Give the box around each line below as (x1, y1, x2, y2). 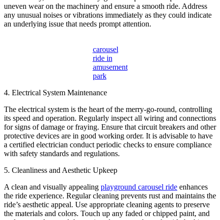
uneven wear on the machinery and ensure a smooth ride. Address (4, 2, 207, 11)
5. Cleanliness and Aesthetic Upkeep (4, 166, 117, 175)
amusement (92, 63, 128, 72)
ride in (92, 54, 112, 63)
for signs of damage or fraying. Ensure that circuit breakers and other (4, 123, 216, 132)
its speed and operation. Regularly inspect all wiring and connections (4, 114, 216, 123)
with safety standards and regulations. (4, 149, 120, 158)
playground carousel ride (101, 183, 177, 192)
